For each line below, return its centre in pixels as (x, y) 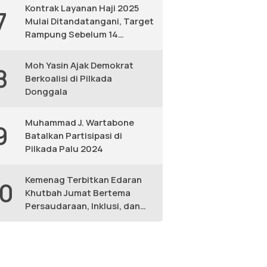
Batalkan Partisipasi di (73, 136)
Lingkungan (50, 219)
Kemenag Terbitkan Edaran (83, 180)
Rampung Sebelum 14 (71, 34)
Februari (43, 47)
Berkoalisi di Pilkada (68, 78)
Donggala (46, 91)
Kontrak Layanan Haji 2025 (82, 8)
